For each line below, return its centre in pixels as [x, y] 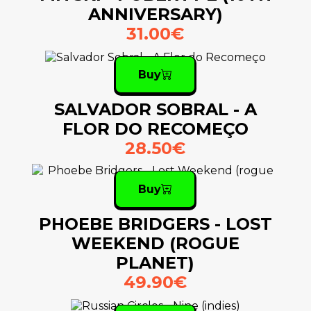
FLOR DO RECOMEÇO [155, 129]
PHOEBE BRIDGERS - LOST [155, 224]
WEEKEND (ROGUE [155, 244]
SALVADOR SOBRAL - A [155, 110]
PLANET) [155, 263]
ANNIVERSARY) [155, 15]
